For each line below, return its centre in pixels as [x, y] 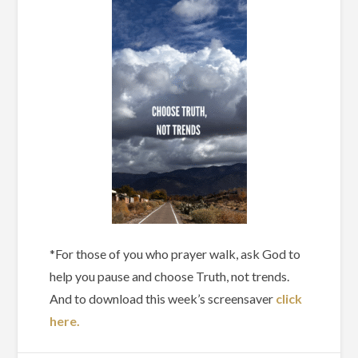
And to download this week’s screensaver [163, 299]
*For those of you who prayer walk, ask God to [175, 254]
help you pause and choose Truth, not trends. [170, 276]
